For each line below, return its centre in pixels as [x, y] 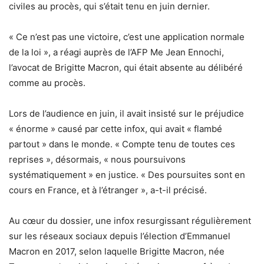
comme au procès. [47, 82]
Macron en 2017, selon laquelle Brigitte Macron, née [117, 251]
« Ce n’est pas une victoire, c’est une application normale [127, 37]
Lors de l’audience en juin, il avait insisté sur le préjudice [126, 113]
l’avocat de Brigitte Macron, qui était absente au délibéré [126, 67]
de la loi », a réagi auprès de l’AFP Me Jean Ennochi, [116, 52]
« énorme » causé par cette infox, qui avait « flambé [115, 128]
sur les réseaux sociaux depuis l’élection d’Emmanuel [120, 236]
